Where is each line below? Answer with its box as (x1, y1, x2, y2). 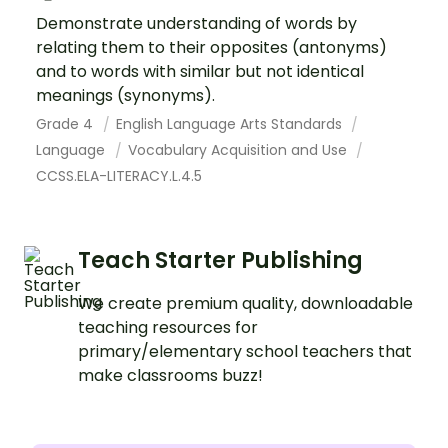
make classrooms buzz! (78, 363, 263, 387)
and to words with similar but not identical (36, 59, 364, 83)
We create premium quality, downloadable (78, 291, 413, 315)
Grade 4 (36, 113, 97, 134)
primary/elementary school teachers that (78, 339, 412, 363)
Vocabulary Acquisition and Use (127, 139, 351, 160)
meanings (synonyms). (36, 83, 215, 107)
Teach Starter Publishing (78, 244, 363, 276)
